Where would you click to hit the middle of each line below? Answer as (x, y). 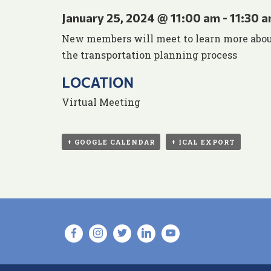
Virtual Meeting (101, 102)
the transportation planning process (149, 55)
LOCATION (98, 83)
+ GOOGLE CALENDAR (111, 142)
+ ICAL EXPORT (203, 142)
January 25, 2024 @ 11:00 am (141, 18)
